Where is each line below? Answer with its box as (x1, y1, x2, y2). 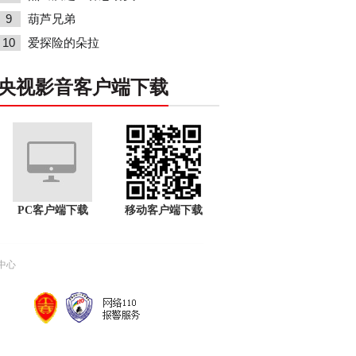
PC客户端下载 (17, 204, 88, 216)
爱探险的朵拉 (28, 37, 99, 49)
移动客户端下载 (125, 204, 203, 216)
